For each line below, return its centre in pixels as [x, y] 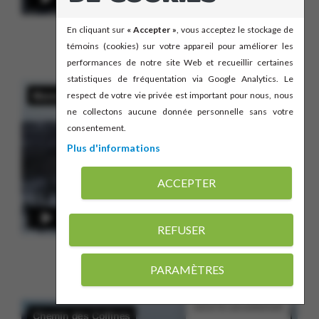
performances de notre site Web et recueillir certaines [180, 62]
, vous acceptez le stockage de [235, 30]
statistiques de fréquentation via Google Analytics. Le [180, 79]
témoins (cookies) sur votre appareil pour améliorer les [180, 46]
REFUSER [181, 230]
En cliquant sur [97, 30]
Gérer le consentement [238, 307]
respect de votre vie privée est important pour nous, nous [180, 95]
